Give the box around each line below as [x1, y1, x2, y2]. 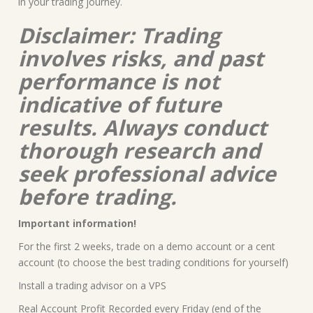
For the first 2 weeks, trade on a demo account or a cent [18, 239, 275, 253]
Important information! [18, 216, 136, 230]
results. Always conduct [18, 112, 267, 142]
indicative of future [18, 89, 221, 119]
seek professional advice [18, 159, 276, 188]
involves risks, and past [18, 43, 263, 73]
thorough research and [18, 136, 261, 165]
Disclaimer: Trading [18, 20, 220, 50]
